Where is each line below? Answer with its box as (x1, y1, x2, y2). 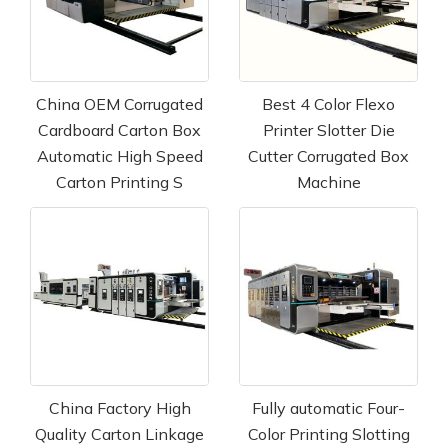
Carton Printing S (56, 172, 183, 193)
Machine (296, 172, 361, 193)
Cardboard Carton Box (38, 120, 201, 141)
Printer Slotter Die (262, 120, 395, 141)
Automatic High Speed (36, 146, 203, 167)
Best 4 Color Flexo (262, 94, 395, 115)
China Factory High (48, 398, 191, 419)
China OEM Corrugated (36, 94, 203, 115)
